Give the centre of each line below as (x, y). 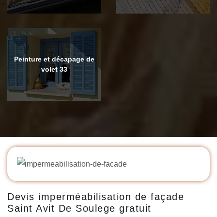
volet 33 (54, 69)
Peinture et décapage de (54, 59)
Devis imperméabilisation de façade (96, 196)
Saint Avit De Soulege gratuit (79, 208)
